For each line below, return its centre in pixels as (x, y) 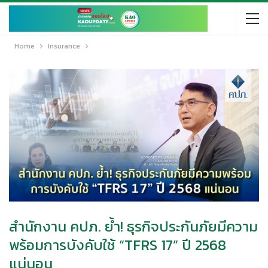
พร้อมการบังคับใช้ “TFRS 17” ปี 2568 (118, 245)
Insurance (64, 46)
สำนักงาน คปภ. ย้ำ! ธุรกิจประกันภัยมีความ (133, 226)
